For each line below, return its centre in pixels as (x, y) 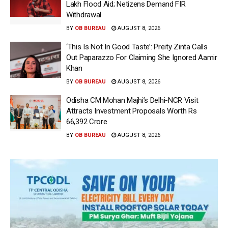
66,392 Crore (87, 121)
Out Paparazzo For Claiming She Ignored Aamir (142, 57)
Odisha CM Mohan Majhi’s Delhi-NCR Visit (132, 100)
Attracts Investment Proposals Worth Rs (132, 111)
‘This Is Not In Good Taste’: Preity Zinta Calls (137, 47)
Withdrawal (84, 15)
